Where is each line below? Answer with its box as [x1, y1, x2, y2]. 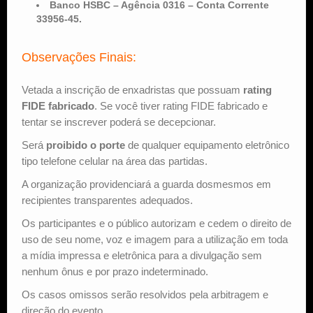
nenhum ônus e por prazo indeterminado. [22, 265, 208, 277]
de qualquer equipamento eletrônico [125, 138, 289, 151]
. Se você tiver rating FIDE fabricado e [94, 99, 268, 112]
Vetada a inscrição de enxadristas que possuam [22, 83, 243, 96]
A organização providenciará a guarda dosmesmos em [22, 177, 271, 190]
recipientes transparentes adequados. [22, 194, 193, 206]
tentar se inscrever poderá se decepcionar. [22, 115, 216, 128]
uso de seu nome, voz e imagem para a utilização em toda [22, 233, 288, 245]
